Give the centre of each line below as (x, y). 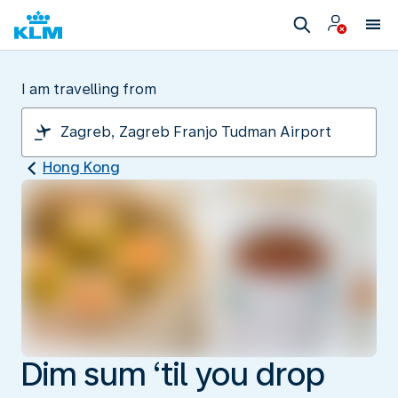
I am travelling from (89, 89)
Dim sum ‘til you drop (173, 374)
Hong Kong (81, 167)
